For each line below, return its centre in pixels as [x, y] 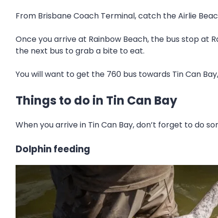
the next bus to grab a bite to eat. [80, 51]
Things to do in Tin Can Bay [96, 100]
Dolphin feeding [53, 149]
